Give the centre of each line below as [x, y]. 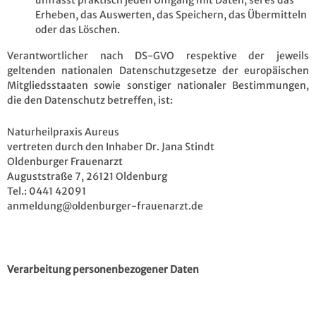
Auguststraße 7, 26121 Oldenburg [87, 176]
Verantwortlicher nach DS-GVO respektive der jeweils [158, 55]
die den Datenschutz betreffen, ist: [90, 100]
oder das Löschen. [78, 29]
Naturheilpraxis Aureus [63, 132]
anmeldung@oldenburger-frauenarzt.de [105, 206]
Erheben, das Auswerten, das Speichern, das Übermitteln [171, 14]
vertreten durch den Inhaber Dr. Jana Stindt [111, 146]
